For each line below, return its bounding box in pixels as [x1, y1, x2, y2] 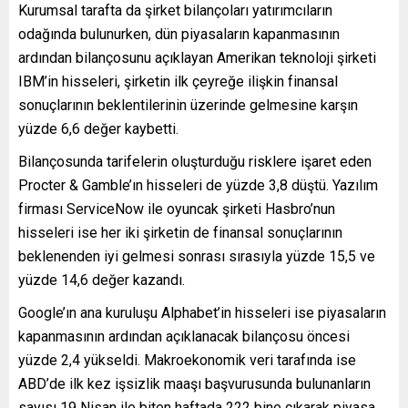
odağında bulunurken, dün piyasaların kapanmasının [18, 25, 340, 43]
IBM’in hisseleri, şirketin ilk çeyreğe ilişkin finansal [18, 72, 338, 90]
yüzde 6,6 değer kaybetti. [18, 119, 178, 138]
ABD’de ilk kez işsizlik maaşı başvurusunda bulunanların [18, 374, 371, 393]
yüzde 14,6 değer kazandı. [18, 270, 185, 289]
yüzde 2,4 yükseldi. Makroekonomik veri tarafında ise [18, 351, 356, 369]
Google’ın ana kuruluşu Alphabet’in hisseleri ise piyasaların [18, 303, 386, 321]
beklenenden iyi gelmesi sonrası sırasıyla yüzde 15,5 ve [18, 247, 375, 265]
